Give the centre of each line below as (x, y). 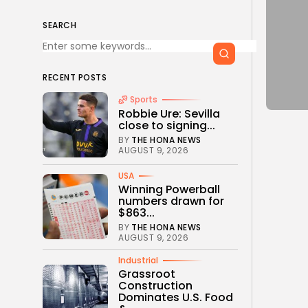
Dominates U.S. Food (176, 297)
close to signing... (167, 125)
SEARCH (59, 25)
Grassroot (147, 274)
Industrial (138, 260)
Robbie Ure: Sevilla (169, 113)
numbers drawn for (171, 201)
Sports (144, 99)
